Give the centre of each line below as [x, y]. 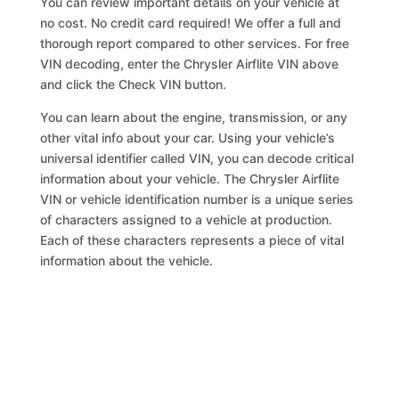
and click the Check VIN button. [134, 84]
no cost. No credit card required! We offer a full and [191, 23]
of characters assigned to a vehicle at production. [187, 220]
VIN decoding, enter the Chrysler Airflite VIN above [190, 64]
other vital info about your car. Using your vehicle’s [188, 138]
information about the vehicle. [127, 261]
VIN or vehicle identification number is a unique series [197, 199]
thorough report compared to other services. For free [195, 43]
